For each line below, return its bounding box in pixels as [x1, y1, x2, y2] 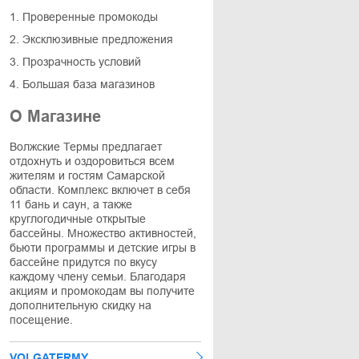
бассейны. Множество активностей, [10, 227, 196, 240]
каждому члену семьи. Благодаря [10, 270, 186, 283]
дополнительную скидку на [10, 299, 151, 312]
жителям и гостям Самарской [10, 169, 165, 182]
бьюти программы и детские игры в [10, 241, 196, 254]
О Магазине [10, 107, 101, 125]
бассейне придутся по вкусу [10, 256, 157, 268]
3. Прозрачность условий [10, 55, 141, 68]
